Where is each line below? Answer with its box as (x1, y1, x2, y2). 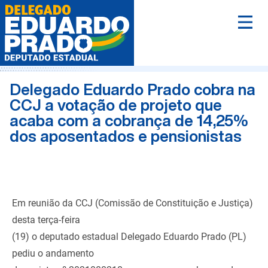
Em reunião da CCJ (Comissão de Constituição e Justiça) (12, 197, 253, 209)
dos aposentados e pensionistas (10, 128, 242, 144)
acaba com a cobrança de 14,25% (10, 112, 248, 128)
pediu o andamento (12, 248, 94, 259)
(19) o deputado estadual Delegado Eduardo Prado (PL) (12, 231, 246, 242)
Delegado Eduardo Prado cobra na (10, 81, 255, 97)
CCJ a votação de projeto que (10, 97, 222, 112)
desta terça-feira (12, 214, 80, 226)
